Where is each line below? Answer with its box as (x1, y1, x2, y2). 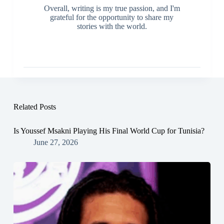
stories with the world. (76, 22, 147, 31)
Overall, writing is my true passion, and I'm (43, 4, 180, 13)
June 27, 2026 (33, 138, 78, 147)
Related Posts (13, 102, 56, 111)
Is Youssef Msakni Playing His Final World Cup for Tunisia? (13, 126, 204, 135)
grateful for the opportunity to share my (50, 13, 174, 22)
